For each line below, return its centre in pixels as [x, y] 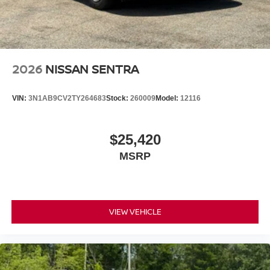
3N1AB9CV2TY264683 [67, 98]
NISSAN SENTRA [92, 69]
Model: [168, 98]
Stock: [118, 98]
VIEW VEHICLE [135, 211]
